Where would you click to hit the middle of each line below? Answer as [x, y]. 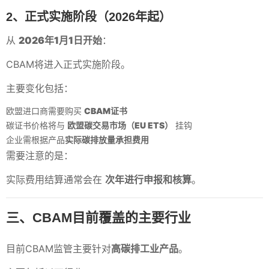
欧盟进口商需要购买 [45, 110]
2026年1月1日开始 [60, 40]
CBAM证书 [106, 110]
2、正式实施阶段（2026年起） [89, 17]
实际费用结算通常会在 [56, 179]
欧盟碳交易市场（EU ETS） [120, 125]
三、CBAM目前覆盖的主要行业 [98, 217]
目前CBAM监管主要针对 [59, 248]
